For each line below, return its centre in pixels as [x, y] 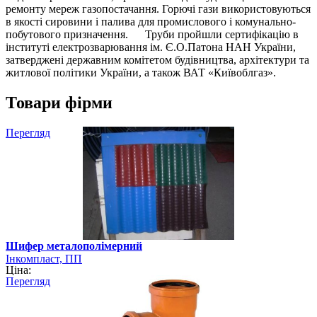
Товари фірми [59, 103]
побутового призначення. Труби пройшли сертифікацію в [152, 35]
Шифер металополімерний [74, 246]
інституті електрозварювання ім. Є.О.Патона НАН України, [151, 47]
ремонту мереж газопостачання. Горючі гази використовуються [158, 9]
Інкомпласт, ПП [44, 259]
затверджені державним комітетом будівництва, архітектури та [157, 60]
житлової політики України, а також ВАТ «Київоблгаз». [141, 73]
